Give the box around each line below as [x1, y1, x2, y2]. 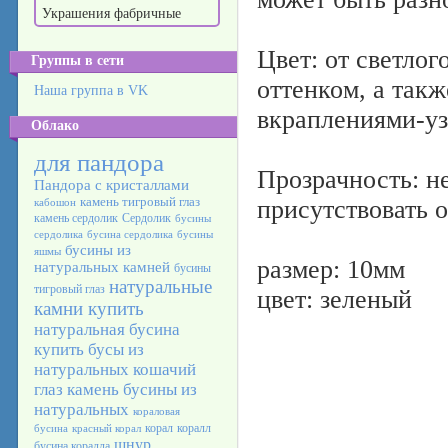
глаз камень [34, 380, 119, 399]
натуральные [109, 276, 212, 297]
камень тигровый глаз [80, 194, 200, 209]
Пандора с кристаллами [34, 177, 189, 193]
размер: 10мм [257, 255, 405, 284]
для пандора [34, 148, 164, 176]
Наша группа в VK [34, 83, 148, 98]
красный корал [72, 423, 141, 434]
